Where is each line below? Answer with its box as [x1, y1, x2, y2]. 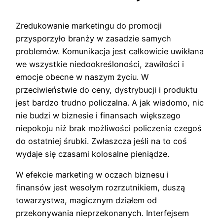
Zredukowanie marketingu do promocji [16, 21, 162, 31]
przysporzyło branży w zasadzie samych [16, 34, 171, 44]
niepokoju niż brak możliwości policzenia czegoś [16, 123, 202, 134]
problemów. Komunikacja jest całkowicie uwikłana [16, 46, 204, 57]
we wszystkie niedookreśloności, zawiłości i [16, 59, 184, 70]
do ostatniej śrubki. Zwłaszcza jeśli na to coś [16, 136, 187, 147]
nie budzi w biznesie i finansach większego [16, 110, 181, 121]
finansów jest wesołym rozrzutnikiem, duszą [16, 183, 185, 193]
